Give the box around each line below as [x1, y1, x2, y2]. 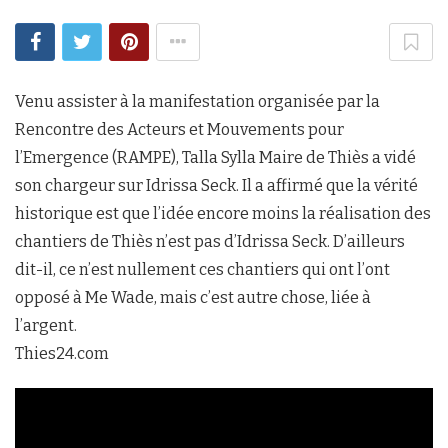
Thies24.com [15, 344, 109, 364]
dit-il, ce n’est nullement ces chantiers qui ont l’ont [15, 260, 390, 280]
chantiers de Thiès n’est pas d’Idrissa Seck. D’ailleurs [15, 232, 405, 252]
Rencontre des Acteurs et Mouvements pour [15, 120, 344, 140]
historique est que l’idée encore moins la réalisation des [15, 204, 431, 224]
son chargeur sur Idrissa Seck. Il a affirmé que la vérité [15, 176, 418, 196]
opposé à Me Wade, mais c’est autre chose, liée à [15, 288, 371, 308]
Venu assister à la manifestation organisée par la [15, 92, 380, 112]
